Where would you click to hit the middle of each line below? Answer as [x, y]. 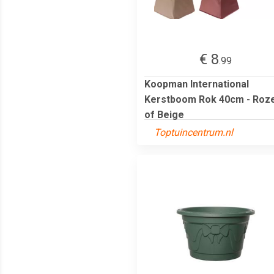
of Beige [164, 114]
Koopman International [197, 84]
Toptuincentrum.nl [194, 132]
